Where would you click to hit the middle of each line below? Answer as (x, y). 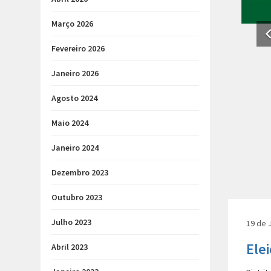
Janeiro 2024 (75, 148)
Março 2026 (72, 24)
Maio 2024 (70, 123)
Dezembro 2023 (80, 172)
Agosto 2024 (74, 98)
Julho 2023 (71, 222)
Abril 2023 (70, 247)
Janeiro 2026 (75, 73)
